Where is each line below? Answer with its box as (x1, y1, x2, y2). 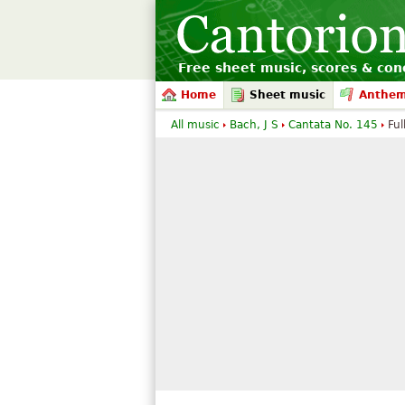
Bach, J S (230, 118, 278, 131)
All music (171, 118, 220, 131)
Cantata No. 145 (288, 118, 378, 131)
